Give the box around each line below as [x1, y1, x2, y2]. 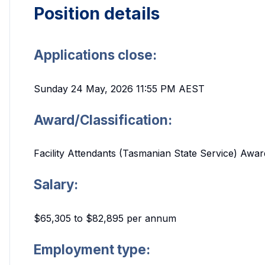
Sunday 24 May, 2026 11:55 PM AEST [34, 82, 205, 95]
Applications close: [34, 46, 157, 63]
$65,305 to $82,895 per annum [34, 212, 176, 225]
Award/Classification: [34, 111, 172, 128]
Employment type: [34, 241, 150, 258]
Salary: [34, 176, 78, 193]
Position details [34, 3, 160, 24]
